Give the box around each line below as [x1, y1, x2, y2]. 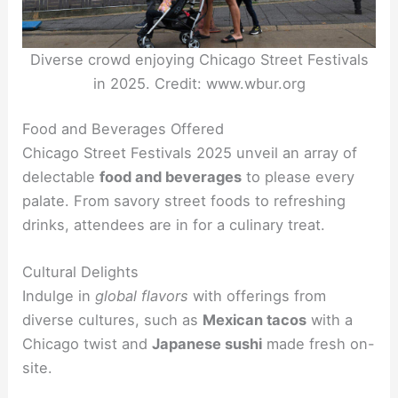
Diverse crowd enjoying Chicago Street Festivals [29, 50, 369, 68]
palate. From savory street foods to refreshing [22, 192, 346, 211]
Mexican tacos [203, 311, 307, 330]
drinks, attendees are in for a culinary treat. [22, 216, 326, 235]
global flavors [95, 287, 189, 306]
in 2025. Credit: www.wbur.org [92, 74, 306, 92]
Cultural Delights [22, 263, 139, 282]
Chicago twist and [22, 335, 153, 354]
